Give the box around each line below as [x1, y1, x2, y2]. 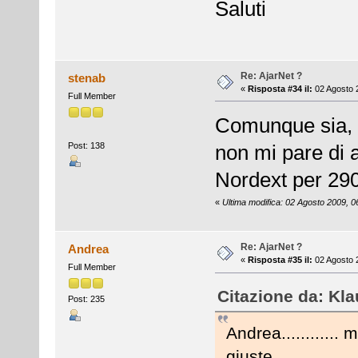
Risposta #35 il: [247, 255, 312, 265]
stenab [68, 70, 106, 85]
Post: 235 [67, 294, 105, 304]
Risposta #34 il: [247, 83, 312, 93]
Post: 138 [67, 140, 105, 150]
